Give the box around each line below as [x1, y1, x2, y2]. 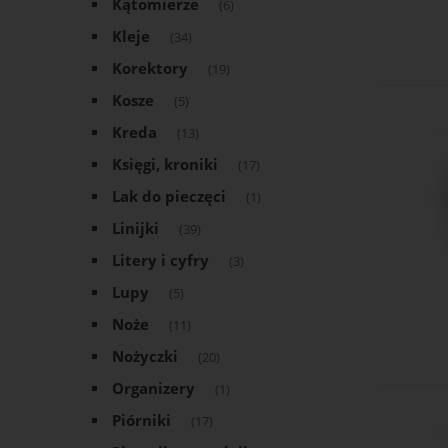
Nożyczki [112, 346, 178, 368]
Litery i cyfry [112, 250, 209, 272]
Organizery [112, 378, 195, 400]
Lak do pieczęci [112, 186, 226, 208]
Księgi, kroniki [112, 154, 218, 176]
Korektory [112, 58, 188, 80]
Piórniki [112, 410, 171, 432]
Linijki [112, 218, 159, 240]
